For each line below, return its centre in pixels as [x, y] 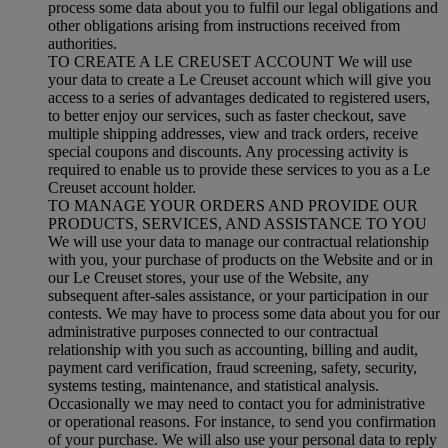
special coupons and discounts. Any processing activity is [228, 151]
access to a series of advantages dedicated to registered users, [239, 97]
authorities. [82, 43]
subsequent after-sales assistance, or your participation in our [238, 295]
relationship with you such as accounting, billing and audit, [233, 349]
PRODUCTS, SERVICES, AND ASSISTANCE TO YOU [237, 223]
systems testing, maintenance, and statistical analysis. [213, 385]
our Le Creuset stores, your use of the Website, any [208, 277]
